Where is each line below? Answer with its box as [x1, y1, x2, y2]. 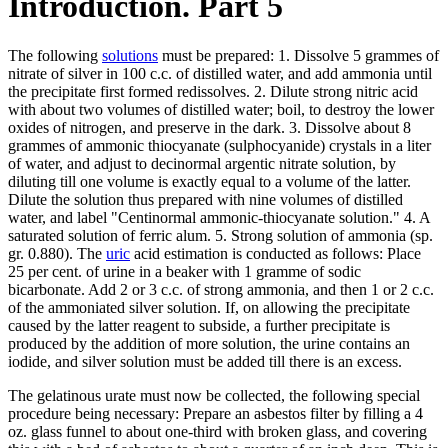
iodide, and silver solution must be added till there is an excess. [8, 352, 402, 370]
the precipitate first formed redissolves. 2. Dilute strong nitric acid [8, 82, 418, 100]
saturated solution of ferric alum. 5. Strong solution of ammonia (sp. [8, 226, 433, 244]
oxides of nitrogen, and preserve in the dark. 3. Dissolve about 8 [8, 118, 411, 136]
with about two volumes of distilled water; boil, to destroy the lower [8, 100, 434, 118]
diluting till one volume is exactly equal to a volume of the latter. [8, 172, 411, 190]
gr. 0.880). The [8, 244, 106, 262]
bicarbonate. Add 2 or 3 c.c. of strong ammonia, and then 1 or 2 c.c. [8, 280, 434, 298]
